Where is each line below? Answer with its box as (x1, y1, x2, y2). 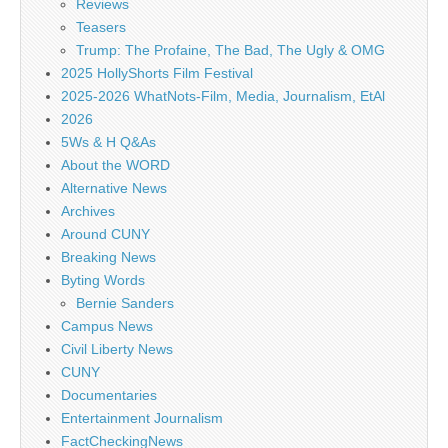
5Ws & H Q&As (61, 134, 156, 151)
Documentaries (61, 387, 157, 404)
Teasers (76, 19, 126, 36)
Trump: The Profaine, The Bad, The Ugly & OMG (76, 42, 385, 59)
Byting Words (61, 272, 145, 289)
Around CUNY (61, 226, 150, 243)
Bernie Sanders (76, 295, 174, 312)
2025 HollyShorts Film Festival (61, 65, 253, 82)
